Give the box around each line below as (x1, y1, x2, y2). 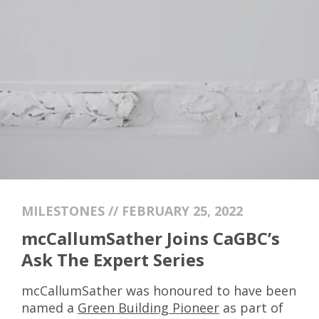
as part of (219, 299, 283, 316)
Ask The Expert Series (21, 248, 204, 271)
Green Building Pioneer (78, 299, 219, 316)
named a (21, 299, 78, 316)
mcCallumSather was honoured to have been (21, 282, 296, 299)
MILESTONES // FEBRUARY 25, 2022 (21, 202, 243, 219)
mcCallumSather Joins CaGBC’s (21, 226, 280, 250)
